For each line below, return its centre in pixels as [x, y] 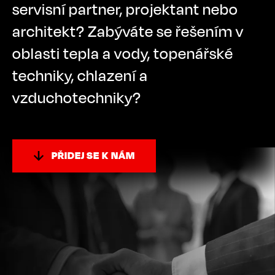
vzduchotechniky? [80, 98]
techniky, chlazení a [80, 76]
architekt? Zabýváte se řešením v [128, 31]
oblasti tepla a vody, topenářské [123, 53]
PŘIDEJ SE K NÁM [93, 155]
